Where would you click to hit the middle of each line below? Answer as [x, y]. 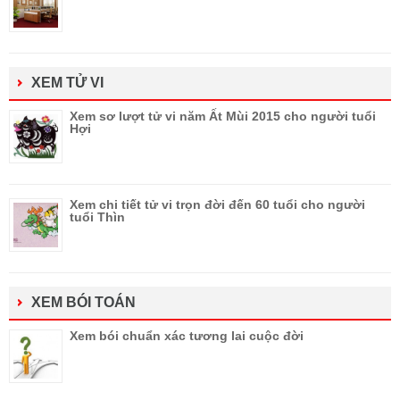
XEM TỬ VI [67, 83]
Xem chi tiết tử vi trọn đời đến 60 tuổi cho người [217, 205]
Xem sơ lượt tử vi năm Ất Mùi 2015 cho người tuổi [223, 117]
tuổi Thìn [97, 217]
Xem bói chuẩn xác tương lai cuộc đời [187, 336]
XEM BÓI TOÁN [83, 303]
